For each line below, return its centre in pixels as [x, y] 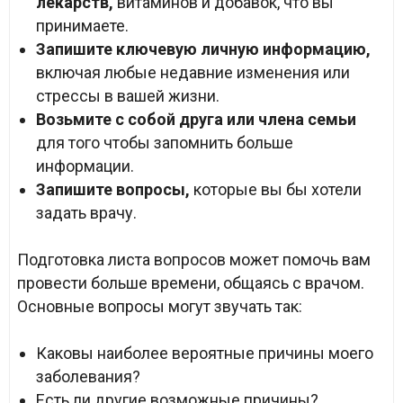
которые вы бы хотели [278, 189]
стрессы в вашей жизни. [128, 96]
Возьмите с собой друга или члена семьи [196, 119]
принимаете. [82, 26]
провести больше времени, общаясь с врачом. [191, 283]
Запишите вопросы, [115, 189]
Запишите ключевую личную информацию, [203, 49]
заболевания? [88, 376]
